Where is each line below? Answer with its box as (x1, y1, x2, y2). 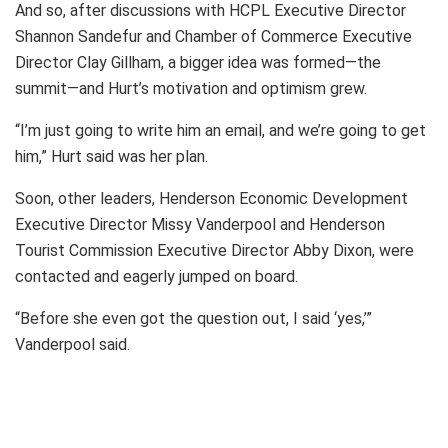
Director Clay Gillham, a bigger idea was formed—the (15, 53, 381, 73)
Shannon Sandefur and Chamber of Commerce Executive (15, 27, 412, 47)
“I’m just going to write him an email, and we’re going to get (15, 121, 426, 141)
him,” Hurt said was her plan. (15, 147, 208, 167)
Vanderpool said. (15, 335, 130, 355)
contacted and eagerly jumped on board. (15, 267, 298, 287)
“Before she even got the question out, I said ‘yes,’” (15, 309, 372, 329)
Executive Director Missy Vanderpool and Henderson (15, 215, 385, 235)
